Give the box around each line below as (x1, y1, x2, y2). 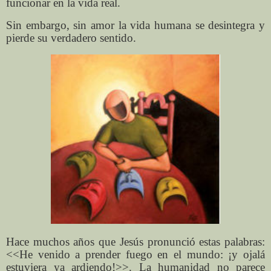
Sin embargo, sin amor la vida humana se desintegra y (6, 18, 265, 31)
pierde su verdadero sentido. (6, 31, 136, 44)
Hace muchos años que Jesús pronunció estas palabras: (6, 235, 265, 249)
